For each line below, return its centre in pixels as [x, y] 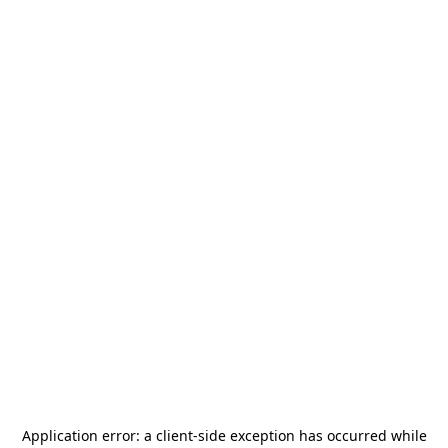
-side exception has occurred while [309, 435]
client [174, 435]
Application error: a [88, 435]
